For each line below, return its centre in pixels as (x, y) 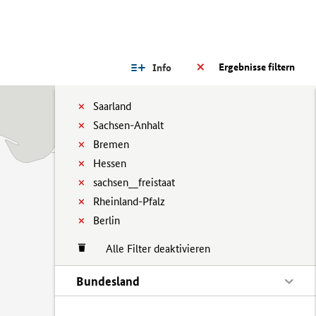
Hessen (110, 163)
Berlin (107, 220)
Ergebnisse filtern (257, 67)
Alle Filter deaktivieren (151, 249)
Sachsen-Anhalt (128, 125)
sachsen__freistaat (134, 182)
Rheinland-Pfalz (129, 201)
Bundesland (108, 281)
